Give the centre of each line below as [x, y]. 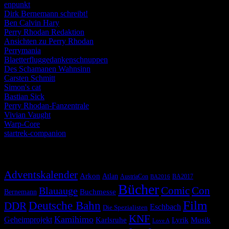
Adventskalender [41, 175]
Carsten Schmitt [30, 78]
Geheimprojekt [28, 219]
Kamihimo [74, 219]
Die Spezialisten [125, 207]
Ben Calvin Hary [32, 23]
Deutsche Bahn [65, 205]
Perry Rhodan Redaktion [44, 32]
